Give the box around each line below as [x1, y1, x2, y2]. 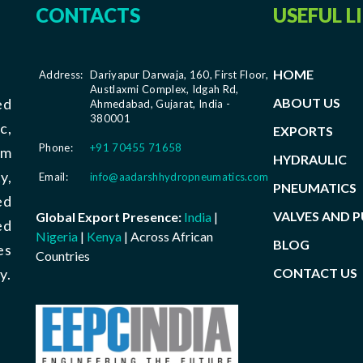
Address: [39, 67, 83, 81]
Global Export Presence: [36, 208, 181, 224]
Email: [39, 169, 68, 183]
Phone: [39, 140, 73, 154]
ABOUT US [272, 94, 340, 110]
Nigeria [36, 228, 80, 244]
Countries [36, 247, 90, 263]
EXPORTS [272, 122, 333, 139]
